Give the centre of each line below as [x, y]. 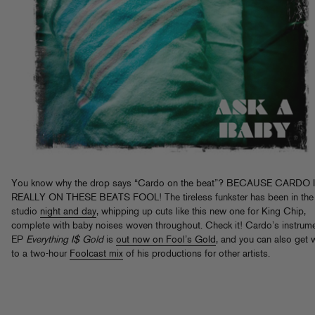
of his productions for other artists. [197, 254]
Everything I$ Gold [65, 240]
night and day [68, 212]
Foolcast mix [96, 254]
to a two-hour [40, 254]
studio [26, 212]
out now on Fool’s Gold [166, 240]
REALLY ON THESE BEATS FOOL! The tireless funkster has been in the [162, 198]
